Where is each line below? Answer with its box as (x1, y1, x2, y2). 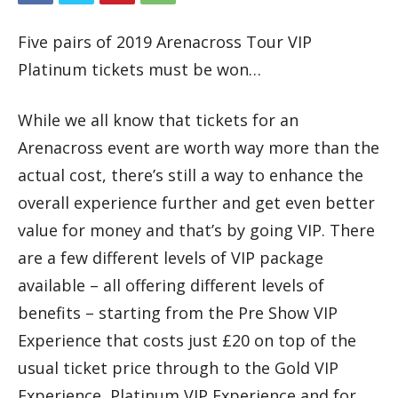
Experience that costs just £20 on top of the (18, 329, 356, 351)
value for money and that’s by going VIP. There (18, 219, 375, 241)
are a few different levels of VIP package (18, 246, 323, 268)
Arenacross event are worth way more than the (18, 136, 379, 158)
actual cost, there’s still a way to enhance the (18, 163, 363, 186)
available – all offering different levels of (18, 274, 324, 296)
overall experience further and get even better (18, 191, 375, 213)
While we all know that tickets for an (18, 108, 298, 131)
